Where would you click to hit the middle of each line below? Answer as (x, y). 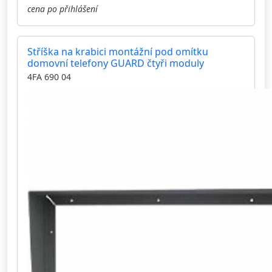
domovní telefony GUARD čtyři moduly (116, 63)
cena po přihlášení (63, 9)
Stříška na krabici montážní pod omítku (118, 52)
